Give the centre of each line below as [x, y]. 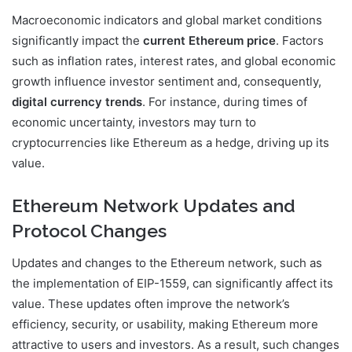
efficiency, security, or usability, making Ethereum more [165, 324]
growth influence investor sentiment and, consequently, [167, 82]
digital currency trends [77, 102]
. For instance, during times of [225, 102]
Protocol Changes [89, 231]
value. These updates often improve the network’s [151, 303]
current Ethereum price [209, 41]
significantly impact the [77, 41]
